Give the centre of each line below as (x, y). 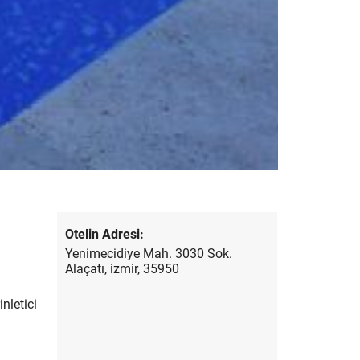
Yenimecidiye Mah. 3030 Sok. (149, 253)
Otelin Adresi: (104, 234)
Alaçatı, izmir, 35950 (122, 268)
